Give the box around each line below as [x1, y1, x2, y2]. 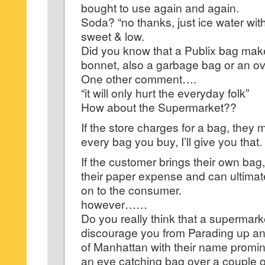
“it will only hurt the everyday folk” [81, 85, 249, 101]
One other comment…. [81, 70, 196, 86]
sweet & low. [81, 28, 144, 44]
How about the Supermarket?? [81, 99, 237, 115]
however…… [81, 196, 147, 212]
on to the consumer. [81, 182, 182, 198]
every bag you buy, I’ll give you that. [81, 133, 262, 149]
